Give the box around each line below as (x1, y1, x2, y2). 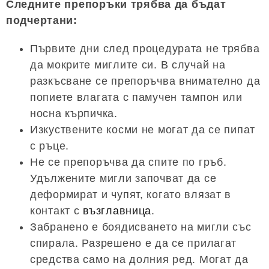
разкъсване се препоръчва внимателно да (30, 75, 261, 88)
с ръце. (30, 140, 70, 153)
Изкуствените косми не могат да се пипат (30, 124, 256, 136)
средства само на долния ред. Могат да (30, 253, 249, 266)
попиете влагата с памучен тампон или (30, 91, 243, 104)
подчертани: (6, 14, 77, 27)
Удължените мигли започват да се (30, 172, 217, 185)
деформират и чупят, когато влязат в (30, 189, 232, 201)
